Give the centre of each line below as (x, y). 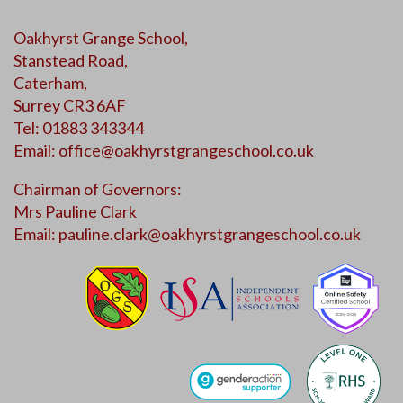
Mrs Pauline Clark (75, 211)
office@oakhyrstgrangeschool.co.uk (186, 150)
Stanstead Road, (71, 60)
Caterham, (50, 83)
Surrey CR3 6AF (70, 105)
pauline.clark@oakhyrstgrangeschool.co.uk (210, 234)
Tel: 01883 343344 (79, 128)
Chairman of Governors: (98, 189)
